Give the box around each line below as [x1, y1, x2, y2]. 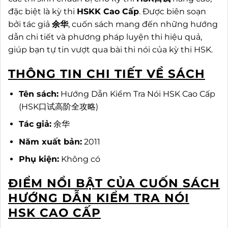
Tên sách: [18, 89, 59, 99]
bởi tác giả [8, 19, 52, 30]
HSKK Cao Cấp [77, 7, 139, 17]
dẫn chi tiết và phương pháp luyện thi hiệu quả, [8, 32, 202, 42]
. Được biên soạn [139, 7, 206, 17]
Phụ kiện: [18, 154, 59, 164]
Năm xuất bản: [18, 136, 82, 147]
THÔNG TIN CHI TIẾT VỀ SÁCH [8, 67, 205, 81]
